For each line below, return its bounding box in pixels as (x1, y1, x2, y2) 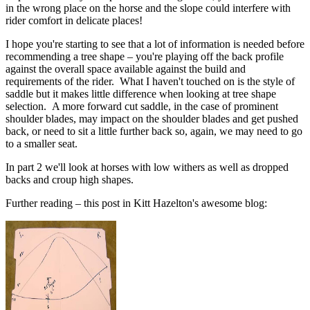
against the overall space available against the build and (6, 62, 246, 75)
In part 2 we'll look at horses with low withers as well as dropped (6, 161, 289, 173)
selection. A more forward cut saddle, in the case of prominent (6, 100, 278, 112)
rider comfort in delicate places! (6, 14, 143, 26)
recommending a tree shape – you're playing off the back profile (6, 50, 284, 62)
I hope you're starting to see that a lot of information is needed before (6, 37, 304, 50)
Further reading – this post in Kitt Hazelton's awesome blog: (6, 197, 267, 209)
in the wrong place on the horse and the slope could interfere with (6, 1, 291, 14)
